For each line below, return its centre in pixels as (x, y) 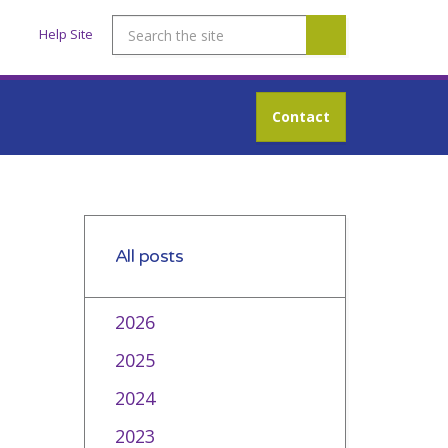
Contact (301, 116)
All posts (149, 256)
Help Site (65, 34)
